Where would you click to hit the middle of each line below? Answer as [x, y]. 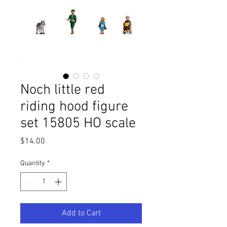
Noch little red [63, 90]
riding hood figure [74, 107]
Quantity [33, 163]
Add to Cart [81, 213]
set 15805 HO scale [78, 124]
